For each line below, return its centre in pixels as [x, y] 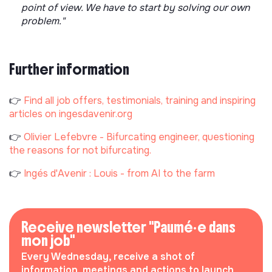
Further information [69, 69]
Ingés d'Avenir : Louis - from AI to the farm [119, 173]
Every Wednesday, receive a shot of [108, 256]
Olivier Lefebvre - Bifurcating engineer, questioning [139, 137]
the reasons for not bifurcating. [80, 150]
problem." [43, 21]
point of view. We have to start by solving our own [135, 8]
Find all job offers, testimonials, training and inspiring [140, 100]
